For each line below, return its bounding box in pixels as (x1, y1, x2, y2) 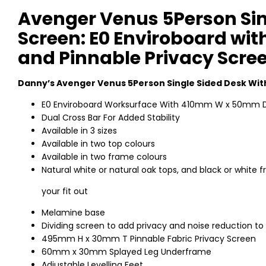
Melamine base (42, 207, 105, 219)
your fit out (42, 185, 88, 198)
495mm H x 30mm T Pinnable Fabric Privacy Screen (42, 233, 256, 245)
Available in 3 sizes (42, 125, 117, 137)
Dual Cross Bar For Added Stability (42, 112, 180, 124)
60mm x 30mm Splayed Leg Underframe (42, 246, 211, 258)
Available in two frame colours (42, 151, 167, 163)
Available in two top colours (42, 138, 155, 150)
